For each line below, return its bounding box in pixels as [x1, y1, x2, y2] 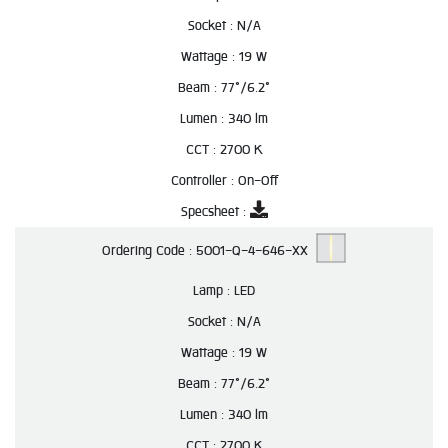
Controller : [170, 170, 238, 191]
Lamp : [193, 280, 234, 301]
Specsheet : [180, 201, 250, 222]
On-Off [237, 170, 278, 191]
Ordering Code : [102, 240, 196, 262]
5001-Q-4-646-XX [196, 240, 316, 262]
